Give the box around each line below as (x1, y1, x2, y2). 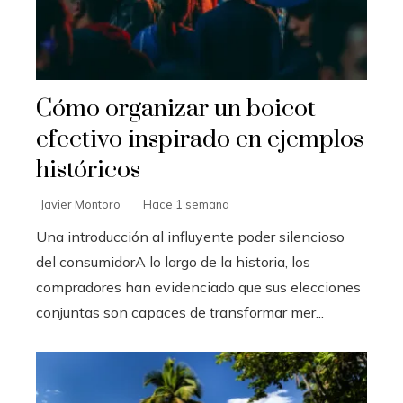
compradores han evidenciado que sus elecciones (36, 277, 361, 296)
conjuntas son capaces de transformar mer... (36, 302, 324, 321)
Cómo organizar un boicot (36, 93, 316, 124)
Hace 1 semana (143, 196, 229, 211)
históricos (36, 154, 140, 185)
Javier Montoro (40, 196, 121, 211)
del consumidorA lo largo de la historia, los (36, 252, 310, 271)
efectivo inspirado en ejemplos (36, 123, 363, 155)
